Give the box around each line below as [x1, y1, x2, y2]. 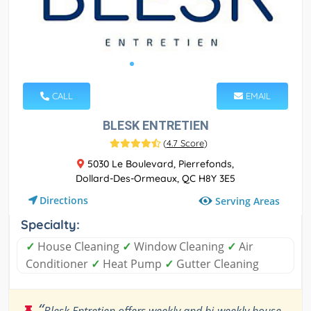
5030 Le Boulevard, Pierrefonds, [85, 157, 234, 170]
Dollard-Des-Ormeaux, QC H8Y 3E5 [76, 171, 235, 185]
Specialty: [21, 216, 80, 233]
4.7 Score [166, 137, 204, 149]
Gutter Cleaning [174, 255, 259, 271]
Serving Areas [215, 194, 280, 208]
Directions [40, 193, 88, 207]
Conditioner [26, 255, 91, 271]
